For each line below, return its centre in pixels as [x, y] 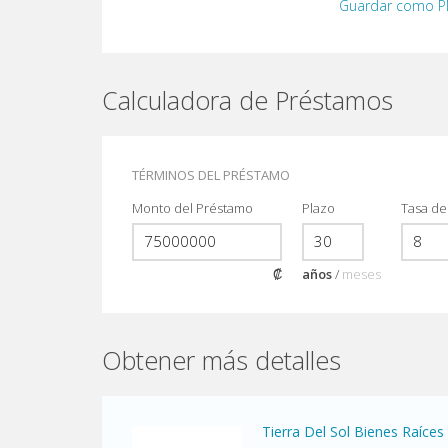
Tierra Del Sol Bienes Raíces [353, 431]
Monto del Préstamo [192, 208]
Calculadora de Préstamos [247, 100]
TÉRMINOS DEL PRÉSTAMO [211, 175]
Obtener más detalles [221, 360]
